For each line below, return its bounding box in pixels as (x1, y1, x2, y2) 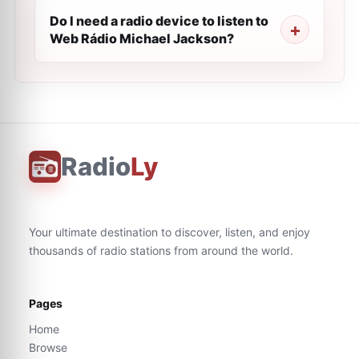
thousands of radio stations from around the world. (29, 244, 293, 257)
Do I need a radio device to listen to (50, 13, 268, 29)
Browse (29, 341, 67, 354)
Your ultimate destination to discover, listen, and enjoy (29, 225, 310, 239)
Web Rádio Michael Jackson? (50, 30, 234, 46)
